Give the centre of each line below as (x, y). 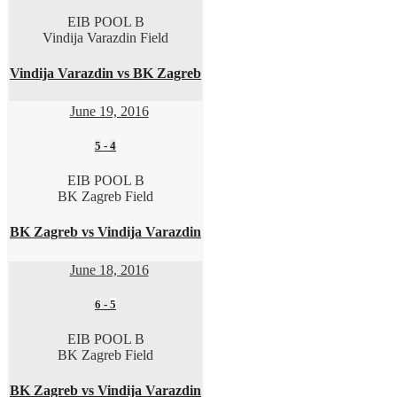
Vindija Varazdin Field (105, 38)
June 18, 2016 (109, 270)
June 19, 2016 (109, 111)
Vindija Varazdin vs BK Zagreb (105, 73)
